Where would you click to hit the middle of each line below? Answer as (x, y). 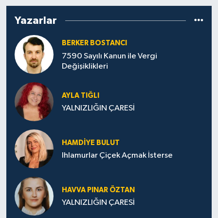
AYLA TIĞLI (80, 95)
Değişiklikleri (85, 66)
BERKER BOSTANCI (94, 43)
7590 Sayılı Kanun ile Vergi (109, 56)
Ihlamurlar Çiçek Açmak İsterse (117, 156)
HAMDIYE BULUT (91, 143)
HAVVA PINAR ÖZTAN (98, 190)
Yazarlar (36, 21)
